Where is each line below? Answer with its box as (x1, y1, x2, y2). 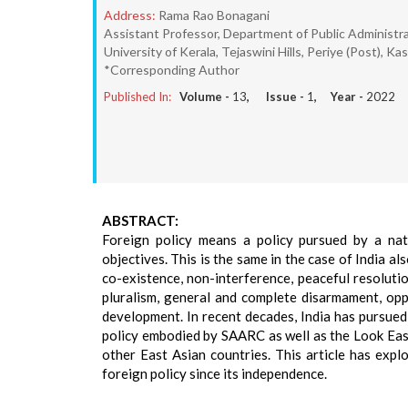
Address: (104, 7, 156, 23)
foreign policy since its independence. (102, 365, 327, 382)
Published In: (104, 89, 171, 104)
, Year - (314, 89, 366, 104)
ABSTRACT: (102, 212, 178, 229)
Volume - (179, 89, 232, 104)
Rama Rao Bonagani (158, 7, 270, 23)
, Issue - (247, 89, 307, 104)
